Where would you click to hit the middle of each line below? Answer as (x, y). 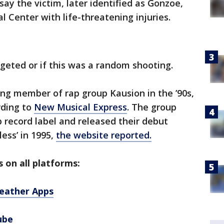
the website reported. (104, 135)
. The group (152, 107)
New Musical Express (80, 107)
